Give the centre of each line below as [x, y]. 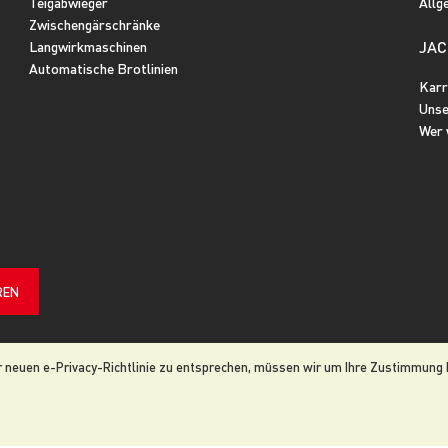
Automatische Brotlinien [103, 68]
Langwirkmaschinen [88, 46]
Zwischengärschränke [94, 24]
